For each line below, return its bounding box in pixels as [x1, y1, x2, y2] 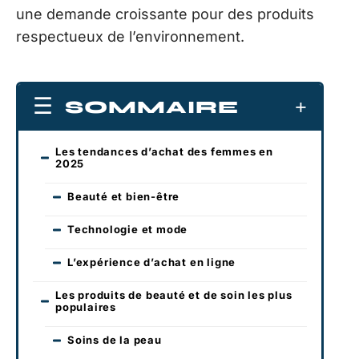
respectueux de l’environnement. [16, 27, 244, 45]
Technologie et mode [67, 223, 188, 236]
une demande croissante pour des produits [16, 5, 314, 22]
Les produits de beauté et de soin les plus [55, 288, 292, 302]
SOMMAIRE [65, 97, 239, 119]
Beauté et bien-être [67, 190, 180, 204]
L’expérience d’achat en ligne [67, 256, 236, 269]
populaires [55, 301, 116, 314]
